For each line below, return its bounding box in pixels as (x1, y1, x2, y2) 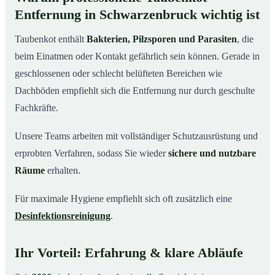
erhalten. (45, 165, 80, 176)
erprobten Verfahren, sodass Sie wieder (15, 148, 168, 159)
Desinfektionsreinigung (15, 211, 110, 222)
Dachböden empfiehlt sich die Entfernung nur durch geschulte (15, 85, 255, 96)
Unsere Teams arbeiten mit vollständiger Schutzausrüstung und (15, 131, 258, 142)
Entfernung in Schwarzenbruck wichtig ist (15, 7, 260, 23)
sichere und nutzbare (168, 148, 256, 159)
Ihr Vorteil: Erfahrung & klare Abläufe (15, 246, 243, 261)
